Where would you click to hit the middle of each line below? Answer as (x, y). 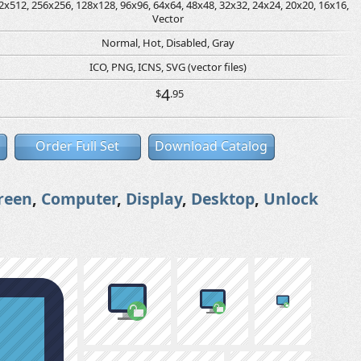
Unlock (291, 199)
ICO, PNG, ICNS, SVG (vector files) (168, 67)
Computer (79, 199)
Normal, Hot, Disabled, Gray (168, 43)
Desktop (223, 199)
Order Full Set (77, 146)
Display (154, 199)
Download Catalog (211, 146)
